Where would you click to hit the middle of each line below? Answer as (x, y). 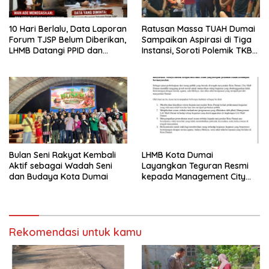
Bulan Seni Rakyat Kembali (62, 155)
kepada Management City (194, 176)
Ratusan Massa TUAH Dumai (198, 29)
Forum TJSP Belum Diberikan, (68, 40)
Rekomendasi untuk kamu (75, 232)
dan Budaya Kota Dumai (59, 176)
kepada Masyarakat (183, 209)
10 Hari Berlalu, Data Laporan (68, 29)
